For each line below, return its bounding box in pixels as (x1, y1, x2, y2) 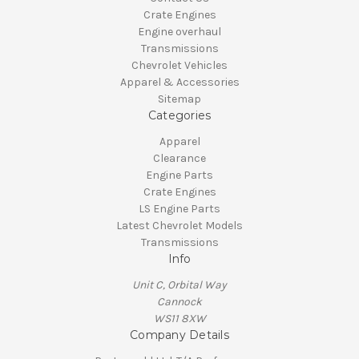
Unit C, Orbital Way (132, 278, 227, 292)
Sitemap (158, 92, 201, 107)
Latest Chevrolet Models (116, 219, 243, 233)
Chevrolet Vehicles (131, 58, 228, 73)
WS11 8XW (153, 312, 206, 326)
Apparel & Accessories (119, 75, 240, 90)
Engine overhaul (138, 25, 221, 39)
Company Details (130, 328, 229, 343)
